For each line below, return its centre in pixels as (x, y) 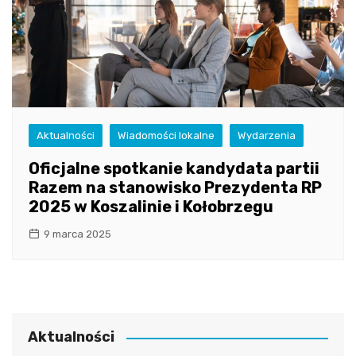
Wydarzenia (267, 136)
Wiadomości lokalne (166, 136)
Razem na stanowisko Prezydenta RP (175, 188)
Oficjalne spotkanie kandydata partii (174, 169)
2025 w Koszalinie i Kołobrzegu (151, 207)
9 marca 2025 (77, 234)
